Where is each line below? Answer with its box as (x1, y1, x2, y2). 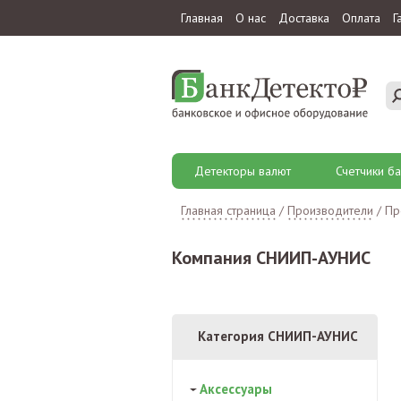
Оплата (342, 10, 380, 26)
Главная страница (181, 202, 276, 218)
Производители (287, 202, 373, 218)
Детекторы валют (194, 163, 291, 179)
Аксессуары (200, 380, 272, 397)
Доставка (278, 10, 329, 26)
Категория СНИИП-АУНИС (198, 328, 358, 345)
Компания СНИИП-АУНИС (172, 246, 371, 269)
